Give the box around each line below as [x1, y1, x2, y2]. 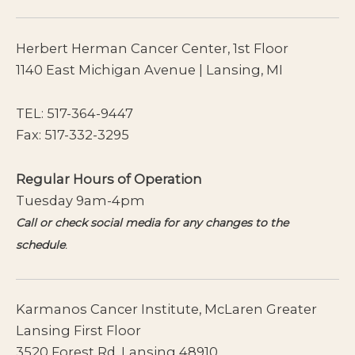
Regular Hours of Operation [16, 170, 202, 187]
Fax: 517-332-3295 [16, 127, 129, 143]
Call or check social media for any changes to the [16, 215, 288, 230]
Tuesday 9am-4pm [16, 192, 145, 208]
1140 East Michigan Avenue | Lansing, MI [16, 61, 283, 78]
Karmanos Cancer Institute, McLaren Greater [16, 301, 317, 318]
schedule [16, 237, 65, 252]
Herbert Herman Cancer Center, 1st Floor [16, 40, 288, 56]
